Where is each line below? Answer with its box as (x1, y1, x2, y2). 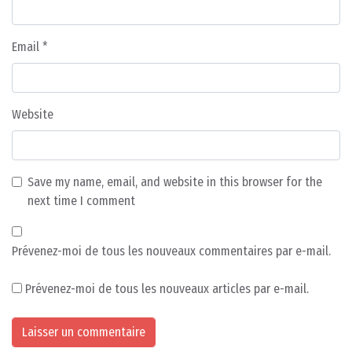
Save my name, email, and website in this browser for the (27, 174, 322, 190)
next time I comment (27, 193, 135, 209)
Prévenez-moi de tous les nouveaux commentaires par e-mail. (12, 244, 331, 259)
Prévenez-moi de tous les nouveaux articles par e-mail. (25, 281, 309, 297)
